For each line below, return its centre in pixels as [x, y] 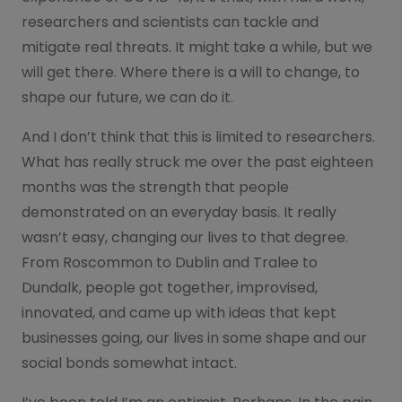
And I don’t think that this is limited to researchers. [198, 136]
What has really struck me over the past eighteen [197, 162]
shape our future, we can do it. [127, 97]
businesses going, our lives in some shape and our [194, 337]
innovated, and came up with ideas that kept [179, 312]
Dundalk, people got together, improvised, [170, 287]
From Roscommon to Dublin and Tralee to [170, 262]
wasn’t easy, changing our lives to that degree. [185, 237]
